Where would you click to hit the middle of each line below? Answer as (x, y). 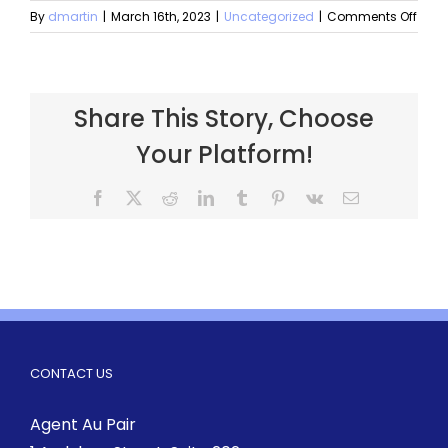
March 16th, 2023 (161, 17)
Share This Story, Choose (224, 119)
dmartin (73, 17)
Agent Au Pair (83, 425)
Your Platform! (224, 155)
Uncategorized (269, 17)
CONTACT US (71, 374)
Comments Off (372, 17)
